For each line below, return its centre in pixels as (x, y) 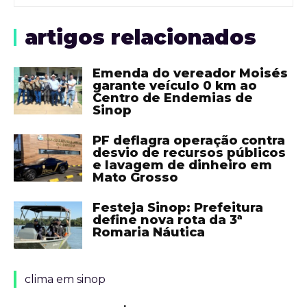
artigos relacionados (140, 38)
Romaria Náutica (149, 233)
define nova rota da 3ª (168, 220)
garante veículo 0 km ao (175, 86)
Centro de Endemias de (173, 98)
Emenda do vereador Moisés (190, 74)
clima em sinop (65, 280)
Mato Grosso (135, 178)
